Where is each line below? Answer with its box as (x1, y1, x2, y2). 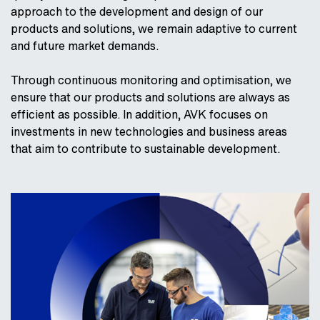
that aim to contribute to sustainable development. (11, 140, 280, 157)
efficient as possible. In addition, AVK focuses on (11, 106, 268, 123)
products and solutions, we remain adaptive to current (11, 20, 297, 37)
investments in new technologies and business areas (11, 123, 287, 140)
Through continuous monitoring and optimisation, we (11, 71, 291, 89)
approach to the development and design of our (11, 3, 263, 20)
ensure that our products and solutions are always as (11, 89, 290, 106)
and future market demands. (11, 37, 159, 54)
